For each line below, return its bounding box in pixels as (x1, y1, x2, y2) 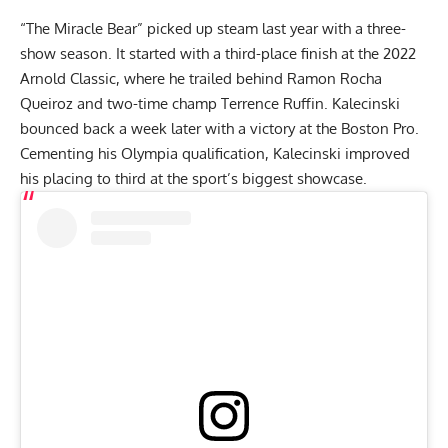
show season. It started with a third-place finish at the (20, 44, 379, 64)
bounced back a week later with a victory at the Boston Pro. (20, 119, 419, 139)
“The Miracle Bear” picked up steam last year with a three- (20, 19, 406, 39)
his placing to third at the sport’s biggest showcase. (20, 169, 371, 189)
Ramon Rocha (287, 69, 382, 89)
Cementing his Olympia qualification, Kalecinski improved (20, 144, 410, 164)
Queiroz (20, 94, 73, 114)
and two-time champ (73, 94, 221, 114)
